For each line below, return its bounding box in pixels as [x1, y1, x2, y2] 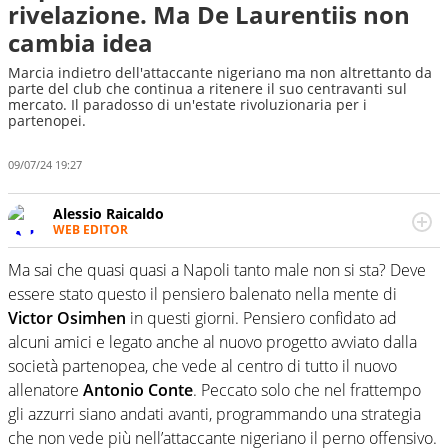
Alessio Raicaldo [53, 203, 164, 223]
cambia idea [8, 26, 153, 59]
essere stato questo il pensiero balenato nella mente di [8, 283, 397, 306]
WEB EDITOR [53, 220, 128, 238]
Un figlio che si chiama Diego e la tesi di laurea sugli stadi [53, 237, 439, 257]
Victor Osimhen [8, 307, 126, 330]
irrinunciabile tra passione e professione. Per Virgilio [53, 275, 406, 295]
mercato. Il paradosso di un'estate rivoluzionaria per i [8, 95, 367, 114]
